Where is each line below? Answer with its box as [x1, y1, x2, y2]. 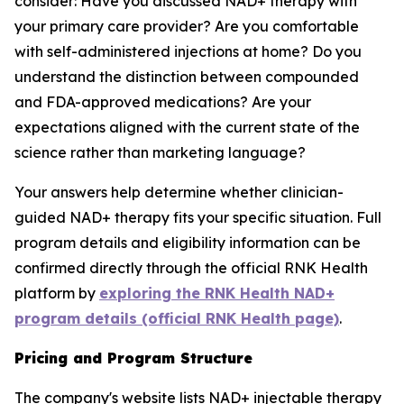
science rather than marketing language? [14, 143, 306, 161]
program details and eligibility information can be [14, 234, 361, 252]
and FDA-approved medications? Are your [14, 93, 311, 111]
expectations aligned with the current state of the [14, 118, 360, 136]
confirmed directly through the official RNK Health [14, 259, 368, 277]
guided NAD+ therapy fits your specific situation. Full [14, 208, 381, 226]
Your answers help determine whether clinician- [14, 183, 344, 201]
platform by [14, 284, 99, 302]
